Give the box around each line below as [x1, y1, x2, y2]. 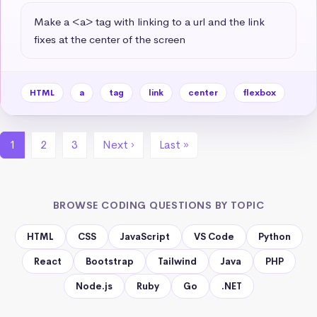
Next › [103, 137, 134, 152]
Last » [159, 137, 189, 152]
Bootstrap [85, 255, 134, 267]
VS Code [193, 230, 234, 243]
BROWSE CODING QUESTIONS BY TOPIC [52, 198, 265, 212]
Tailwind [157, 255, 197, 267]
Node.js [75, 279, 113, 292]
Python [258, 230, 291, 243]
